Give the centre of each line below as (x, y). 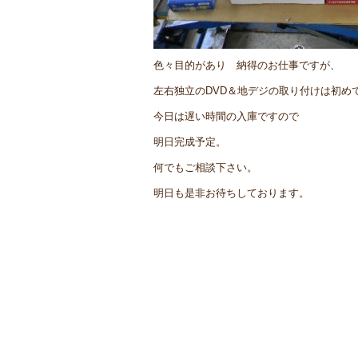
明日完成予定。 (190, 141)
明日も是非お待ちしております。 (231, 193)
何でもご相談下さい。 (205, 167)
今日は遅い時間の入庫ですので (226, 116)
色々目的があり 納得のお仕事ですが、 (247, 65)
